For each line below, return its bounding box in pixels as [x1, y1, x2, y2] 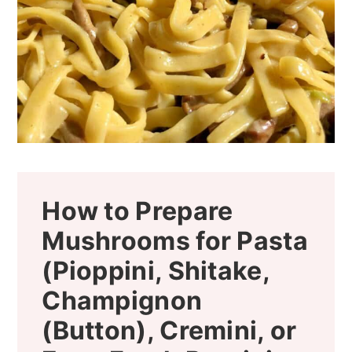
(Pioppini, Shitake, [42, 255, 269, 287]
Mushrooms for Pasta [42, 225, 308, 257]
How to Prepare [42, 196, 233, 227]
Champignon [42, 285, 203, 317]
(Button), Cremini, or [42, 315, 297, 346]
